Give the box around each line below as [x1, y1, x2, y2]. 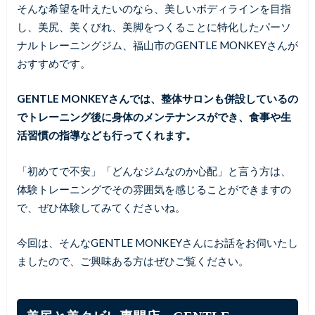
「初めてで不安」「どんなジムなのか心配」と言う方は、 [16, 164, 291, 177]
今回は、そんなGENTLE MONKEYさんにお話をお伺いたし [16, 236, 298, 250]
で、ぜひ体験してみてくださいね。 [16, 200, 186, 214]
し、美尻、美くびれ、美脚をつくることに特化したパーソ [16, 20, 291, 33]
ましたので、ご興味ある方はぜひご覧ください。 [16, 255, 249, 268]
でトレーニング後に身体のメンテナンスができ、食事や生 [16, 110, 291, 124]
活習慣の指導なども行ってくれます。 [16, 129, 196, 142]
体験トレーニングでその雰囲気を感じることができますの [16, 182, 291, 195]
